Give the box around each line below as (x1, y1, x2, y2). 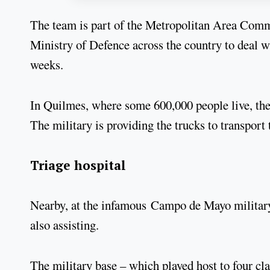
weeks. (30, 56, 63, 74)
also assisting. (30, 216, 99, 234)
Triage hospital (30, 156, 126, 174)
